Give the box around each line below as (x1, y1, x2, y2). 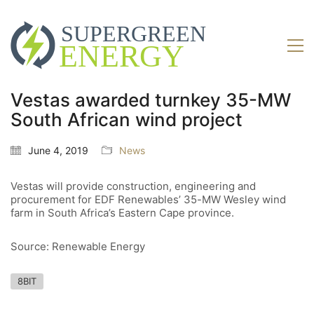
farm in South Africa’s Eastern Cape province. (11, 206, 234, 220)
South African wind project (11, 109, 243, 131)
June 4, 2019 (28, 144, 88, 157)
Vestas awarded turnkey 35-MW (11, 89, 291, 111)
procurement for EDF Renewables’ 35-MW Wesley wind (11, 193, 286, 207)
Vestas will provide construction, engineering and (11, 179, 256, 193)
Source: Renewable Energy (11, 239, 145, 253)
